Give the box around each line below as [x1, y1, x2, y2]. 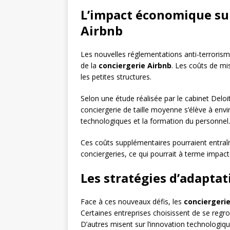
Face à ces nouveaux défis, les [81, 197, 184, 207]
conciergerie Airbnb [99, 61, 171, 71]
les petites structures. [81, 72, 151, 82]
